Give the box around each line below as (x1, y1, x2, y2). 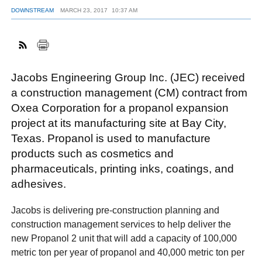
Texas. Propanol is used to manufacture (11, 132, 211, 145)
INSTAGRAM (157, 38, 205, 48)
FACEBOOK (89, 38, 135, 48)
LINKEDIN (140, 38, 178, 48)
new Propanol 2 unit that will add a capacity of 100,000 (11, 233, 237, 243)
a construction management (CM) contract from (11, 87, 248, 99)
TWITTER (106, 38, 144, 48)
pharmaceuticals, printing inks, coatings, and (11, 163, 235, 175)
